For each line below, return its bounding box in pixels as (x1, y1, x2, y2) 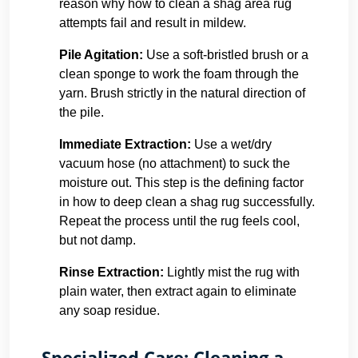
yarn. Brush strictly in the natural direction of (59, 86, 305, 100)
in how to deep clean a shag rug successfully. (59, 195, 315, 209)
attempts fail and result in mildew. (59, 16, 246, 30)
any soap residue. (59, 304, 160, 317)
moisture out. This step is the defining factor (59, 176, 304, 189)
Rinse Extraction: (59, 265, 164, 279)
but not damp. (59, 233, 136, 247)
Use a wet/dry (191, 137, 272, 151)
